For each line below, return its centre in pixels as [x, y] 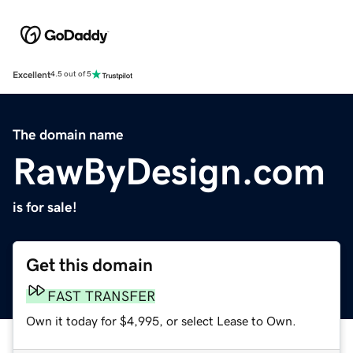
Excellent [32, 74]
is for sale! [45, 207]
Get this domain [89, 265]
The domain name [68, 134]
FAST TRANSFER [101, 296]
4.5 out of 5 [71, 74]
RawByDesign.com [169, 171]
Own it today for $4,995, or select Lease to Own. [161, 320]
